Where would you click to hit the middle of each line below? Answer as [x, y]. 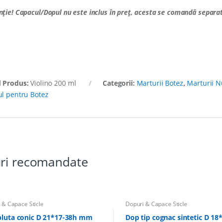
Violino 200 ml [53, 83]
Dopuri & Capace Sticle [156, 204]
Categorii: [120, 83]
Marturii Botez [160, 83]
